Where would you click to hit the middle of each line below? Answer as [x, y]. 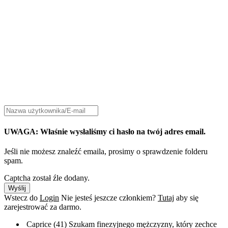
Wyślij [17, 188]
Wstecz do [22, 197]
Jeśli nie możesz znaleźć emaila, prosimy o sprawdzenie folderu [106, 151]
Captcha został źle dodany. [47, 178]
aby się [186, 197]
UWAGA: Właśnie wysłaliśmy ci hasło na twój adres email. [105, 131]
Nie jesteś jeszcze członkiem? [109, 197]
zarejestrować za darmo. [43, 207]
